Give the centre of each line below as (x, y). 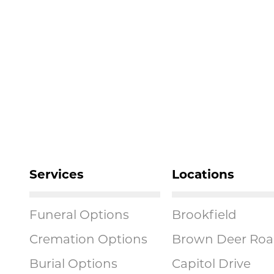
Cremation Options (89, 240)
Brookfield (204, 216)
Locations (203, 175)
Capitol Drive (211, 265)
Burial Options (74, 265)
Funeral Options (80, 216)
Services (57, 175)
